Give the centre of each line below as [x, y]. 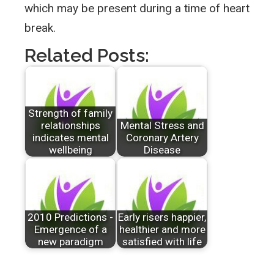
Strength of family [70, 113]
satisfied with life [162, 242]
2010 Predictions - [70, 217]
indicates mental [70, 138]
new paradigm [70, 242]
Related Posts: [87, 56]
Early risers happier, [162, 217]
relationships [70, 126]
